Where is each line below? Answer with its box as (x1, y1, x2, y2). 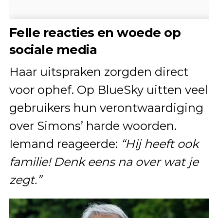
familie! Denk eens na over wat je (9, 154, 199, 169)
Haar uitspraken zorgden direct (9, 64, 188, 79)
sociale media (9, 41, 97, 57)
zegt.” (9, 172, 41, 187)
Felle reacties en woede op (9, 24, 181, 40)
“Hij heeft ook (120, 136, 199, 151)
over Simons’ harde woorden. (9, 118, 177, 133)
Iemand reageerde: (9, 136, 121, 151)
